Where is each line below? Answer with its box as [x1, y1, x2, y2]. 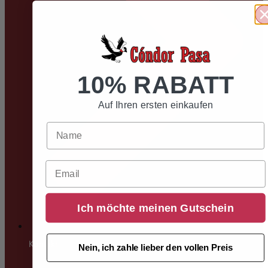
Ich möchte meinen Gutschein [77, 202, 234, 214]
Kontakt [29, 237, 58, 251]
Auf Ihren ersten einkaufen [98, 99, 214, 111]
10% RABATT [77, 71, 234, 99]
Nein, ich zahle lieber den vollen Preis [78, 242, 233, 252]
